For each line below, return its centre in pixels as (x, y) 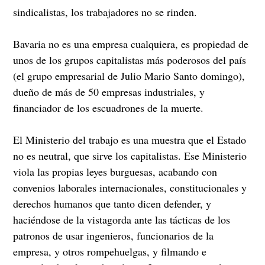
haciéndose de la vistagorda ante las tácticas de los (122, 220)
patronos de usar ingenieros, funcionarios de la (114, 236)
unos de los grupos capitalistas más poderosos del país (130, 60)
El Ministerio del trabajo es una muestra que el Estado (130, 140)
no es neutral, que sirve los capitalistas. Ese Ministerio (130, 156)
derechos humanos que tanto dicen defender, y (112, 204)
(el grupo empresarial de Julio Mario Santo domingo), (129, 76)
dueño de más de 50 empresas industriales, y (109, 92)
